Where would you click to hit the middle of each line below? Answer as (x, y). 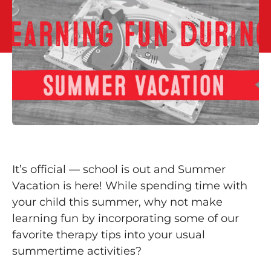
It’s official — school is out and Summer (119, 170)
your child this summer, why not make (117, 202)
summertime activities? (77, 251)
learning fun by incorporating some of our (126, 219)
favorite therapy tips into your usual (109, 235)
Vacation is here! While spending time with (130, 186)
